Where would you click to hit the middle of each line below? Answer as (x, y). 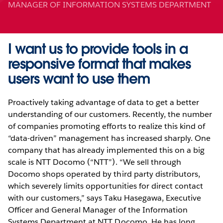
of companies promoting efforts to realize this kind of (107, 126)
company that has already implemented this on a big (106, 150)
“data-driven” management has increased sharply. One (109, 138)
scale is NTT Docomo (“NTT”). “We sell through (95, 162)
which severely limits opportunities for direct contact (106, 186)
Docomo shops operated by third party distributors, (104, 174)
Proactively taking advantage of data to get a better (104, 103)
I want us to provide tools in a (98, 49)
